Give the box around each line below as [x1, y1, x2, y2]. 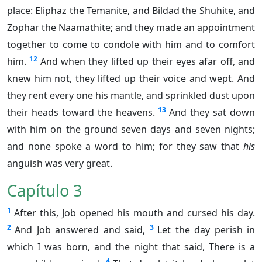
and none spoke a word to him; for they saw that [7, 140, 243, 153]
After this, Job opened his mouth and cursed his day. [14, 206, 255, 220]
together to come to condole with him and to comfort [7, 38, 255, 51]
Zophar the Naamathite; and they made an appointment [7, 21, 255, 35]
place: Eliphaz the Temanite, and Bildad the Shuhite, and [7, 4, 255, 18]
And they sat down [169, 106, 256, 119]
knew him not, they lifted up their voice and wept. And [7, 72, 255, 85]
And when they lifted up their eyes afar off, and [40, 55, 256, 68]
